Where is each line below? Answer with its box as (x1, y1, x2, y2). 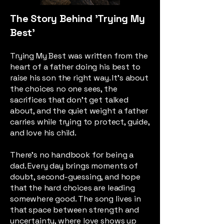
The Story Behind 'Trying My (10, 12, 145, 25)
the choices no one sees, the (10, 83, 117, 94)
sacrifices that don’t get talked (10, 94, 128, 105)
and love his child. (10, 127, 76, 138)
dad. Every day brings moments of (10, 160, 138, 171)
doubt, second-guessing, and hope (10, 171, 140, 182)
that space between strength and (10, 204, 139, 215)
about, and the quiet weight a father (10, 105, 148, 116)
